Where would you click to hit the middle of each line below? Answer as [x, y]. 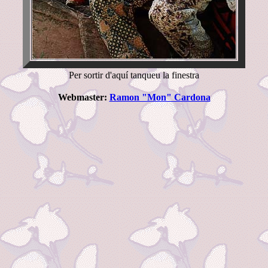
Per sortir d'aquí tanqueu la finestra [134, 75]
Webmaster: [83, 97]
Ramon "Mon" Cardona [160, 97]
